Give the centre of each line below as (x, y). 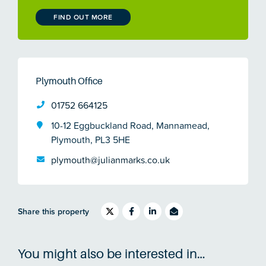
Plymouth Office (69, 82)
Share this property (53, 212)
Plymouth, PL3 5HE (91, 140)
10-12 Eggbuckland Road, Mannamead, (130, 126)
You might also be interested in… (112, 254)
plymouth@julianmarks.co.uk (110, 160)
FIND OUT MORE (83, 17)
